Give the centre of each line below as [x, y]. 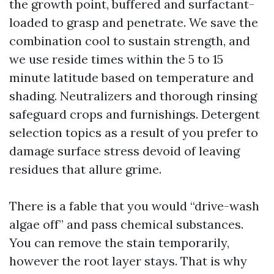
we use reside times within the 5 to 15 [116, 59]
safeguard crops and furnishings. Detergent [135, 114]
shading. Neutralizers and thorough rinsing [133, 96]
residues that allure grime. [85, 169]
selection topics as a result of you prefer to [134, 132]
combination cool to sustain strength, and [130, 41]
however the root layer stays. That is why [128, 261]
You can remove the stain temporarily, [119, 243]
